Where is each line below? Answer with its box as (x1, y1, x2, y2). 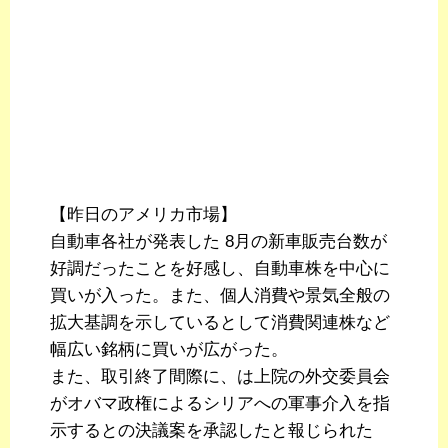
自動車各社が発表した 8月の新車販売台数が (50, 232, 387, 252)
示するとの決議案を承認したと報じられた (50, 421, 373, 441)
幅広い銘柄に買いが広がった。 (50, 340, 288, 360)
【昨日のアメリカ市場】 (50, 205, 237, 225)
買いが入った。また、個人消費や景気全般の (50, 286, 390, 306)
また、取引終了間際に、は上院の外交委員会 (50, 367, 390, 387)
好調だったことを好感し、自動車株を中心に (50, 259, 390, 279)
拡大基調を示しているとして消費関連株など (50, 313, 390, 333)
